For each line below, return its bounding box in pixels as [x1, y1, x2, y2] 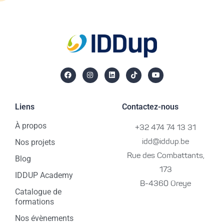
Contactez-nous [122, 102, 178, 112]
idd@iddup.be [142, 138, 189, 146]
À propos [15, 121, 46, 131]
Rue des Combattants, [126, 152, 204, 160]
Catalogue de [15, 187, 61, 197]
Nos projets [15, 137, 55, 147]
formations [15, 197, 54, 207]
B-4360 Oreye [140, 180, 191, 188]
